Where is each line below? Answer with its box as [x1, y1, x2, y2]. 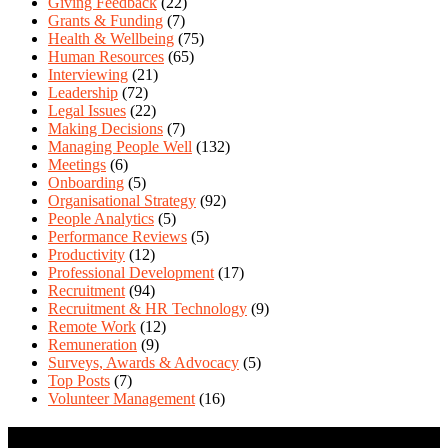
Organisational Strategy [48, 192, 196, 210]
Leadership [48, 84, 118, 102]
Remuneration [48, 336, 137, 354]
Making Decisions [48, 120, 163, 138]
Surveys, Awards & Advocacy [48, 354, 239, 372]
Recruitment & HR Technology [48, 300, 247, 318]
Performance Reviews [48, 228, 187, 246]
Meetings [48, 156, 106, 174]
